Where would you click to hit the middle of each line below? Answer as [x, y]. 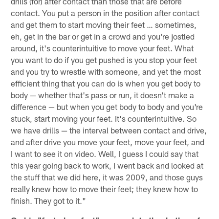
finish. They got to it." [49, 200]
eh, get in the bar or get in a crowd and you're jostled [103, 36]
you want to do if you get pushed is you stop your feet [104, 59]
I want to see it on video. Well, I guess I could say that [105, 153]
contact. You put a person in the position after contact [105, 12]
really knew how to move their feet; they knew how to [105, 188]
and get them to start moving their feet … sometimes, [104, 24]
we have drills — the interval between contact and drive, [109, 130]
